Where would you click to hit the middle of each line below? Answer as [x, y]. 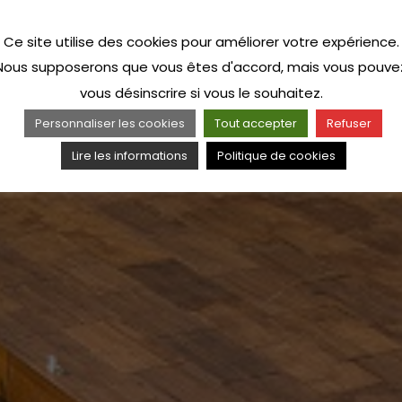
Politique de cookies [276, 155]
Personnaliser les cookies [110, 123]
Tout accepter [256, 123]
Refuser [349, 123]
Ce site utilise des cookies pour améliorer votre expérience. [201, 42]
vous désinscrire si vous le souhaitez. [201, 92]
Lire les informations [129, 155]
